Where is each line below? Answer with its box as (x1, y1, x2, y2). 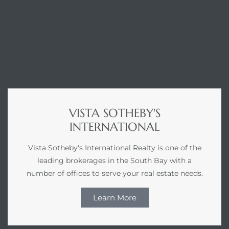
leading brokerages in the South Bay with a (37, 156, 192, 166)
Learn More (93, 193, 136, 203)
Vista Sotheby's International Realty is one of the (28, 143, 201, 153)
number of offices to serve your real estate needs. (26, 169, 203, 178)
